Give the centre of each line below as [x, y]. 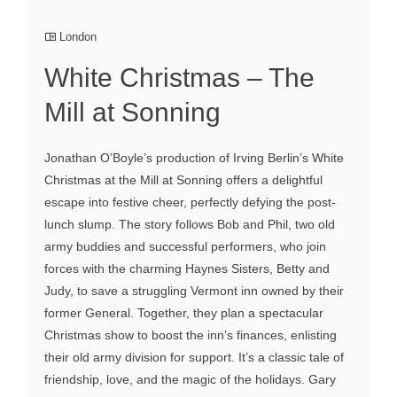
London [78, 37]
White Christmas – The [179, 78]
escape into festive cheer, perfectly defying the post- [190, 202]
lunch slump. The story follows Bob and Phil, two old [190, 225]
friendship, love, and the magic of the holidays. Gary [190, 380]
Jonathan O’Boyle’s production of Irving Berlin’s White [194, 158]
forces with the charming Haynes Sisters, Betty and [187, 269]
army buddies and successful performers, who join [185, 247]
